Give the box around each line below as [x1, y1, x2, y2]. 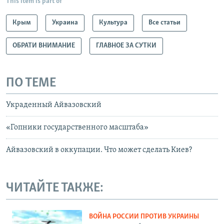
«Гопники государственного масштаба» [6, 123, 148, 132]
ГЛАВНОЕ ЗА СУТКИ [96, 41, 156, 49]
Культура [99, 18, 127, 26]
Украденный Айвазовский [6, 101, 101, 109]
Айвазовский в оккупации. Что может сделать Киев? [6, 146, 192, 154]
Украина [52, 18, 78, 26]
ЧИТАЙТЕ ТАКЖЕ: [6, 181, 103, 195]
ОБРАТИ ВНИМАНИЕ [12, 41, 75, 49]
